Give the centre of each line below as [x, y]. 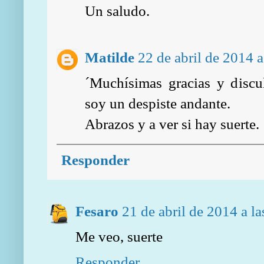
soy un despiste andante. [158, 103]
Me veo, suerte [119, 237]
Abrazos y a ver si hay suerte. [172, 124]
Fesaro [97, 211]
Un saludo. [117, 11]
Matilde [110, 57]
